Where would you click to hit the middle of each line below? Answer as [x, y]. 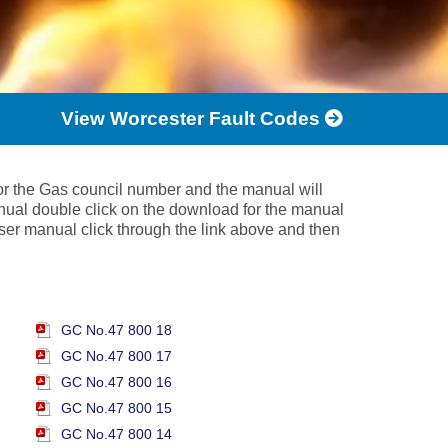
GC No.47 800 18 [116, 330]
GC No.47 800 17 [116, 356]
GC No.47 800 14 [116, 434]
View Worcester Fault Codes [190, 118]
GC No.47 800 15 [116, 408]
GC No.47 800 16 [116, 382]
